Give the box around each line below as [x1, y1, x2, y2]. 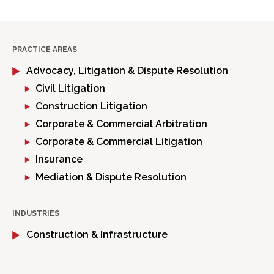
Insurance [35, 154, 83, 166]
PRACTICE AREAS [12, 45, 77, 54]
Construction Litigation [35, 100, 147, 113]
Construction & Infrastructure [26, 229, 168, 241]
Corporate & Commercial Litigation [35, 136, 202, 148]
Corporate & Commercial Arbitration [35, 118, 207, 130]
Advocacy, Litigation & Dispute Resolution [26, 65, 228, 77]
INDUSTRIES [12, 209, 59, 218]
